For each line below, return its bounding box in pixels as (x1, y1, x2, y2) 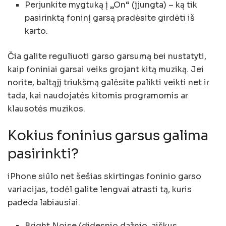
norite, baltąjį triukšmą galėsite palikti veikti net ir (8, 77, 209, 88)
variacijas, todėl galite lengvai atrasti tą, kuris (8, 184, 192, 195)
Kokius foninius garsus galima (8, 127, 208, 145)
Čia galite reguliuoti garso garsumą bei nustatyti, (8, 50, 206, 62)
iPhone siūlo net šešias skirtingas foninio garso (8, 171, 201, 182)
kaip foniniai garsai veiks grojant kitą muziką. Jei (8, 64, 204, 75)
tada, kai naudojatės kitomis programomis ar (8, 90, 188, 101)
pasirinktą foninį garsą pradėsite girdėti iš (25, 12, 195, 23)
